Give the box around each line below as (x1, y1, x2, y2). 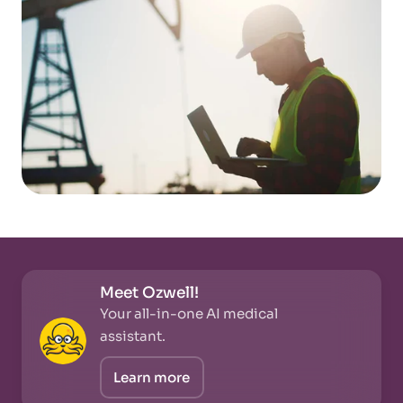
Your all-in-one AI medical (100, 304, 278, 322)
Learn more (113, 368, 191, 386)
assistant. (100, 327, 166, 345)
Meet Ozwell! (100, 282, 199, 302)
